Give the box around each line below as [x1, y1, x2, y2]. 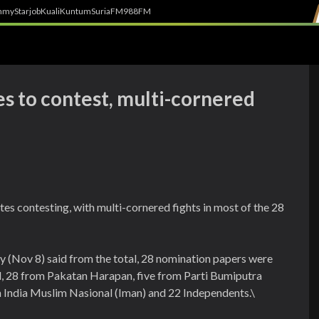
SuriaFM [91, 6, 123, 16]
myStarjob [2, 6, 41, 16]
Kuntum [60, 6, 91, 16]
